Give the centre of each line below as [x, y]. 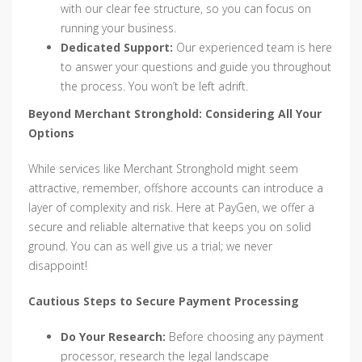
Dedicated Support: [117, 48]
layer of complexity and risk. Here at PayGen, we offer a [171, 208]
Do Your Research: [113, 337]
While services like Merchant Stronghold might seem [163, 169]
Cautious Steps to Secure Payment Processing [164, 301]
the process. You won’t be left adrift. [154, 86]
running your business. [118, 28]
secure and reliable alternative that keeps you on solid [170, 227]
